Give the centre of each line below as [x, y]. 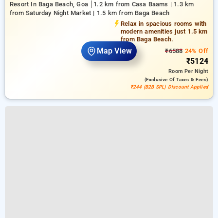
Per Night [196, 71]
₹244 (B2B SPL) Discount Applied [169, 87]
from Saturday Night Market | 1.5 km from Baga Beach [90, 13]
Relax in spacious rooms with [164, 24]
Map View [114, 51]
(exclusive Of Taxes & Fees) [176, 80]
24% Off [195, 51]
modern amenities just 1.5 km [164, 31]
